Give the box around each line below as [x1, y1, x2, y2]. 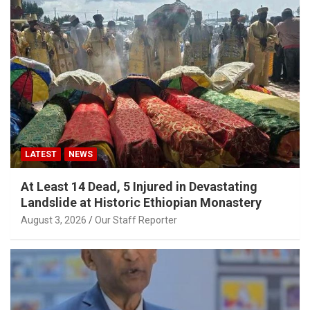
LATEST [25, 149, 57, 160]
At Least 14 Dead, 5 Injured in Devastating [21, 179, 257, 194]
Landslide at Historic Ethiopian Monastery [21, 195, 262, 210]
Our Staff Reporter [95, 215, 177, 226]
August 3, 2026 [21, 215, 86, 226]
